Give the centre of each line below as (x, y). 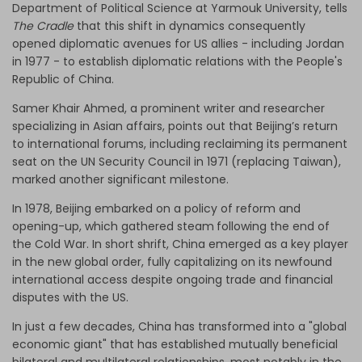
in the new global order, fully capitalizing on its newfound (172, 262)
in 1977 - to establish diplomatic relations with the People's (177, 62)
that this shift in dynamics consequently (191, 26)
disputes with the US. (70, 298)
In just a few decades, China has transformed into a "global (179, 327)
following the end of (273, 227)
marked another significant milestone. (120, 180)
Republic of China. (65, 80)
